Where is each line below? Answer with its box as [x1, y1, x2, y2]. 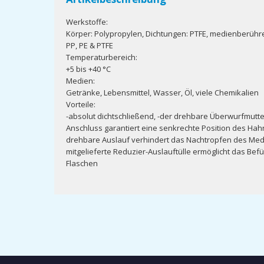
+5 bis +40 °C [66, 64, 111, 74]
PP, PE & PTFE [66, 40, 113, 51]
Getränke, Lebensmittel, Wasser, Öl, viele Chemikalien [66, 87, 259, 98]
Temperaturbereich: [66, 52, 137, 62]
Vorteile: [66, 99, 95, 110]
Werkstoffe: [66, 16, 108, 27]
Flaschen [66, 158, 98, 169]
